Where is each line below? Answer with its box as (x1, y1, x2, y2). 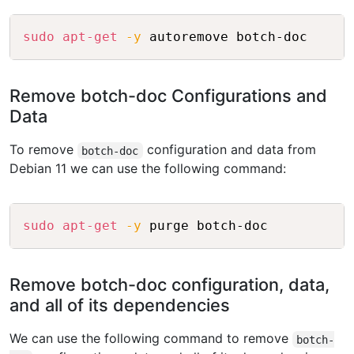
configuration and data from (142, 141, 316, 158)
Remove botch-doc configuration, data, (9, 274, 330, 296)
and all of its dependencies (9, 295, 230, 316)
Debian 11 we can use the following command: (9, 160, 286, 177)
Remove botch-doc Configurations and (9, 85, 327, 107)
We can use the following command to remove (9, 330, 292, 347)
